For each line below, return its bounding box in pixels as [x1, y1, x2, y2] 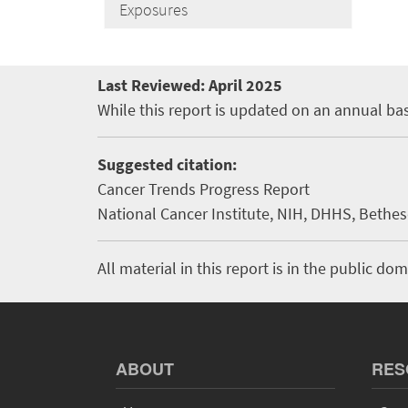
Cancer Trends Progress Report [97, 178, 310, 199]
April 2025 [209, 75, 282, 96]
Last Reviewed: [97, 75, 209, 96]
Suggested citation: [97, 154, 237, 175]
